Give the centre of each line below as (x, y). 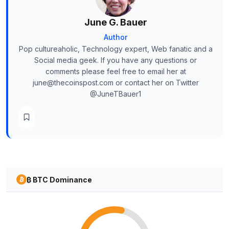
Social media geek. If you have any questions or (116, 60)
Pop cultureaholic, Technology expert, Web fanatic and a (116, 49)
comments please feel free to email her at (116, 72)
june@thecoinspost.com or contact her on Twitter (116, 83)
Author (116, 37)
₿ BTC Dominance (59, 179)
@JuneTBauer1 (116, 94)
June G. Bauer (116, 22)
